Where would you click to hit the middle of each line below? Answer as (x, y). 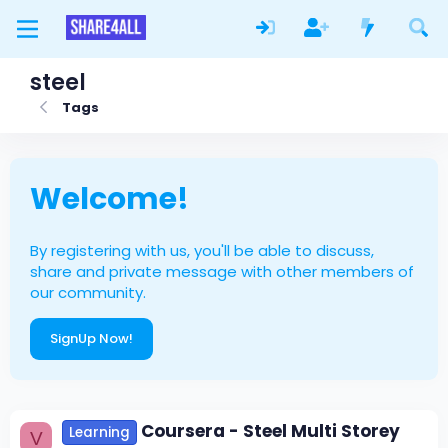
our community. (88, 293)
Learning (99, 432)
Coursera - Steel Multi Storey (270, 430)
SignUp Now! (91, 339)
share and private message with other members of (222, 272)
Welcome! (109, 199)
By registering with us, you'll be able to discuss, (202, 251)
